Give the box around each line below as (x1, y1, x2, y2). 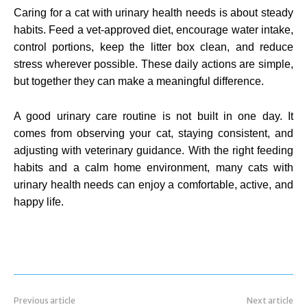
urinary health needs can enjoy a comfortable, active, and (14, 178, 293, 191)
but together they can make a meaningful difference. (14, 75, 264, 87)
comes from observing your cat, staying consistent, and (14, 127, 293, 139)
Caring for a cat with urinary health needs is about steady (14, 6, 293, 19)
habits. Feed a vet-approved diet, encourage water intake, (14, 23, 293, 36)
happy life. (14, 195, 64, 208)
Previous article (14, 295, 75, 306)
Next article (246, 295, 293, 306)
